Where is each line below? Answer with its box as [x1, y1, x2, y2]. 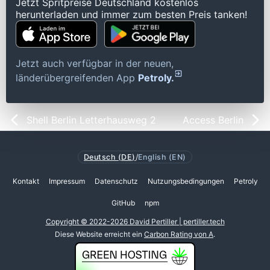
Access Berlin [183, 114, 243, 127]
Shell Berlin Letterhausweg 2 [27, 114, 156, 127]
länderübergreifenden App [16, 72, 138, 84]
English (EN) [138, 152, 186, 162]
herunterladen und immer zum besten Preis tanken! [16, 8, 247, 21]
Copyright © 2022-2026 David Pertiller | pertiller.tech [45, 217, 225, 227]
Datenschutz [94, 177, 138, 186]
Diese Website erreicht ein [55, 229, 144, 239]
